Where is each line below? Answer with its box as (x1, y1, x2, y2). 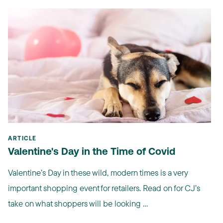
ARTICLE (8, 135, 37, 142)
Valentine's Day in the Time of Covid (8, 147, 175, 157)
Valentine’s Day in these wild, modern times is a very (8, 167, 188, 178)
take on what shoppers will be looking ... (8, 198, 148, 209)
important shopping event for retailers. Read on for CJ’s (8, 182, 200, 193)
